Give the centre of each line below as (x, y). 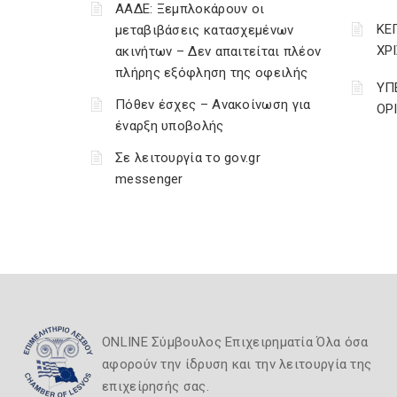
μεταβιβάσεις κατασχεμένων (205, 30)
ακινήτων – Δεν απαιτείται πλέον (218, 51)
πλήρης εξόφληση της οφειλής (212, 73)
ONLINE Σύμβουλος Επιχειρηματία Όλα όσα (235, 342)
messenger (149, 179)
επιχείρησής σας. (156, 386)
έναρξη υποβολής (170, 126)
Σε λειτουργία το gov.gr (188, 158)
